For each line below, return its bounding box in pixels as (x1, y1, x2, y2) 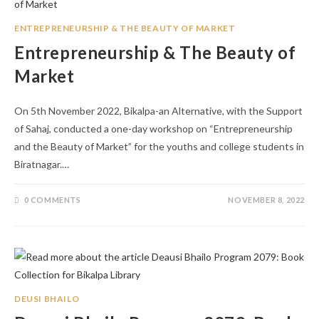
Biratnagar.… (14, 158, 69, 170)
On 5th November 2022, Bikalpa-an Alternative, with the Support (14, 105, 303, 117)
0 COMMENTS (23, 195, 81, 204)
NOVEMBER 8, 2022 (228, 195, 305, 204)
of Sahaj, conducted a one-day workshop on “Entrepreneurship (14, 122, 293, 135)
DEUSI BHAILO (14, 293, 80, 304)
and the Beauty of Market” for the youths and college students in (14, 140, 304, 152)
